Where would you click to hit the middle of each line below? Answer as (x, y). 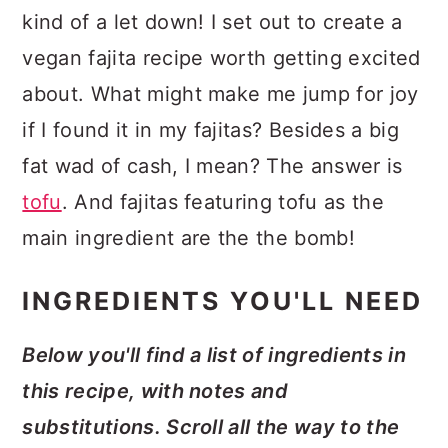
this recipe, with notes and (155, 390)
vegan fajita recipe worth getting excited (221, 57)
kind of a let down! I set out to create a (212, 21)
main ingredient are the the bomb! (188, 237)
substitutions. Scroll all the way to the (211, 426)
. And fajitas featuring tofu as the (222, 201)
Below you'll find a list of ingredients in (214, 354)
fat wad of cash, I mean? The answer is (212, 165)
